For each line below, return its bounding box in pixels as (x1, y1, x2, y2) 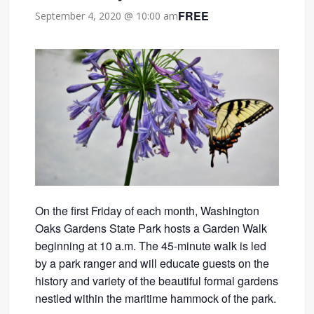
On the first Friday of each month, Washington (35, 203, 260, 219)
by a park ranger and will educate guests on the (35, 255, 270, 272)
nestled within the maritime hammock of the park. (35, 290, 277, 307)
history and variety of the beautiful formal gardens (35, 273, 279, 289)
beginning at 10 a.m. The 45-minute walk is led (35, 238, 267, 254)
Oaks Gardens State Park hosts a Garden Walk (35, 220, 268, 237)
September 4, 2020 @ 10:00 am (35, 9, 179, 23)
